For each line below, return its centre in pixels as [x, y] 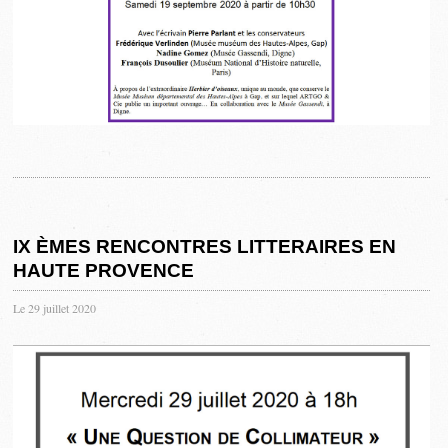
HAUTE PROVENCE [104, 271]
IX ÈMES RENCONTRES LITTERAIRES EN [205, 247]
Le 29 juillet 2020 [55, 308]
